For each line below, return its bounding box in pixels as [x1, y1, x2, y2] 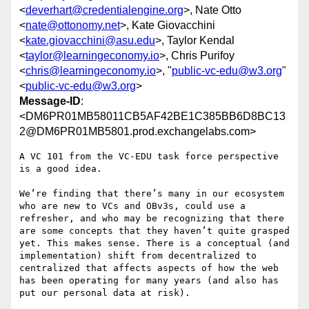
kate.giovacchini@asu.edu [26, 34, 155, 47]
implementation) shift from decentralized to [19, 250, 257, 261]
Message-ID [19, 95, 81, 108]
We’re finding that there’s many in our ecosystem [19, 188, 284, 199]
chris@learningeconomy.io [26, 65, 156, 77]
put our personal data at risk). [19, 288, 190, 299]
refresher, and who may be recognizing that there [19, 213, 284, 224]
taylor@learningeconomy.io [26, 50, 159, 62]
